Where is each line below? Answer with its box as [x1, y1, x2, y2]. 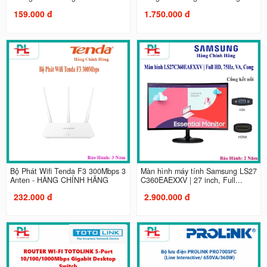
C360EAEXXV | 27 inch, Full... [141, 174, 243, 185]
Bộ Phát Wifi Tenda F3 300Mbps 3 [10, 165, 126, 176]
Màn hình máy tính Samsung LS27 [141, 165, 257, 176]
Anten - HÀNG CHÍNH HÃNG [10, 174, 108, 185]
